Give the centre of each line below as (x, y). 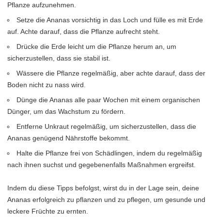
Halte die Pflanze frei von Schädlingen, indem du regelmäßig (109, 153)
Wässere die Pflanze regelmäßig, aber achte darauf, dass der (111, 73)
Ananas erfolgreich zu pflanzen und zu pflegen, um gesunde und (106, 200)
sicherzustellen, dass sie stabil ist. (59, 58)
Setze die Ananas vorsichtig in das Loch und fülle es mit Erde (110, 20)
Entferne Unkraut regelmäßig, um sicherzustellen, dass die (107, 127)
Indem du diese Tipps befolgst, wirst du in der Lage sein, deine (103, 188)
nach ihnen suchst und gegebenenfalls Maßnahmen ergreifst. (101, 165)
